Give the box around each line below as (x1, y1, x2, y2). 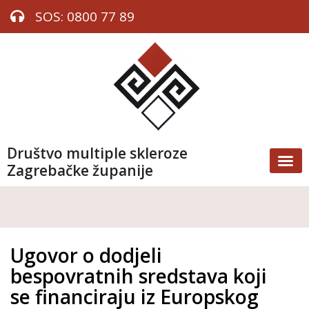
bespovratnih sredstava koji (10, 262, 267, 289)
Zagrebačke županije (7, 160, 153, 180)
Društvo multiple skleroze (7, 143, 188, 163)
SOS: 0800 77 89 (35, 8, 134, 26)
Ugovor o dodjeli (10, 241, 162, 268)
